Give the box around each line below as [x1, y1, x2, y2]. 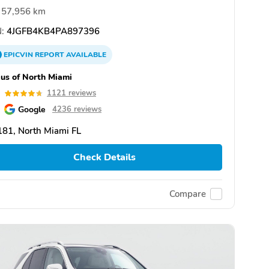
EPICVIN [4, 50, 35, 60]
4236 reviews [52, 104, 101, 115]
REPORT [35, 50, 64, 60]
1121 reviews [47, 88, 96, 99]
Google [18, 103, 46, 116]
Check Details [73, 151, 136, 165]
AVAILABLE [64, 50, 106, 60]
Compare [169, 188, 206, 201]
